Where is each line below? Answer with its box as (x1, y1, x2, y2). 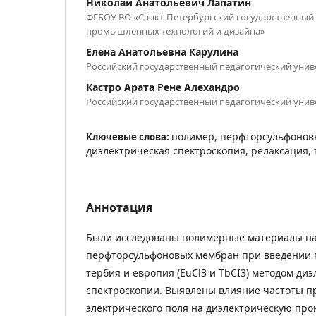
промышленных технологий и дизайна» (86, 25, 265, 37)
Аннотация (86, 200, 152, 215)
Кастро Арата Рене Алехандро (86, 80, 240, 94)
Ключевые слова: (86, 130, 171, 143)
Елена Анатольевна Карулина (86, 45, 238, 59)
